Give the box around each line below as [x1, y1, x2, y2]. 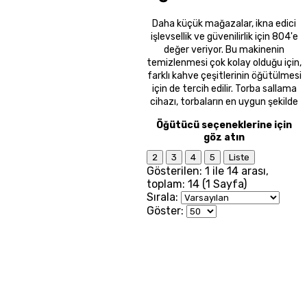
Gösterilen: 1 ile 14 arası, [147, 164, 269, 177]
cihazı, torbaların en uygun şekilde [150, 95, 298, 108]
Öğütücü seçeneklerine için [156, 119, 292, 131]
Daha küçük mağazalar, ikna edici [152, 17, 296, 29]
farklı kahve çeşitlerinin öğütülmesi [147, 69, 302, 82]
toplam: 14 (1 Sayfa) [147, 177, 247, 191]
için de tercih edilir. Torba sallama [151, 82, 297, 95]
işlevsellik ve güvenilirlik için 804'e [150, 30, 298, 42]
